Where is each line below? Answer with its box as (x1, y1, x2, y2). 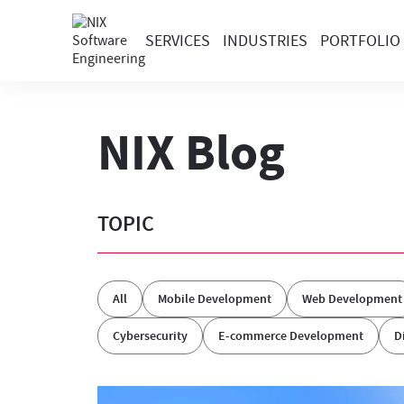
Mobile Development (157, 290, 271, 308)
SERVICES (145, 30, 210, 51)
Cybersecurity (112, 327, 188, 344)
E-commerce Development (217, 327, 363, 344)
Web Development (301, 290, 402, 308)
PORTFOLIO (320, 30, 400, 51)
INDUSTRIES (223, 30, 308, 51)
